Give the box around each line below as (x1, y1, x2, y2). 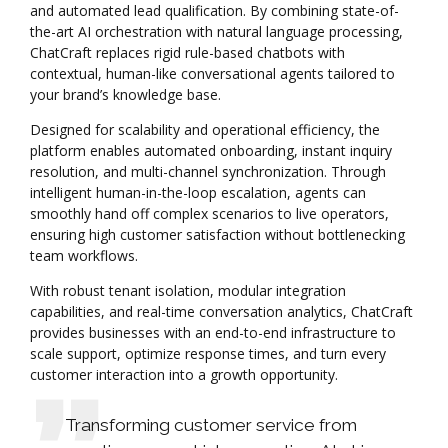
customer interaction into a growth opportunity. (30, 365, 338, 385)
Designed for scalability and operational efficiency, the (30, 120, 380, 140)
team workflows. (30, 246, 138, 266)
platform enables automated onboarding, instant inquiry (30, 141, 392, 161)
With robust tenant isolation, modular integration (30, 281, 346, 301)
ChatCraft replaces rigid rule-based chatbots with (30, 43, 345, 63)
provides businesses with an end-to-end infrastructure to (30, 323, 396, 343)
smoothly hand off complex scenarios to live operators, (30, 204, 389, 224)
